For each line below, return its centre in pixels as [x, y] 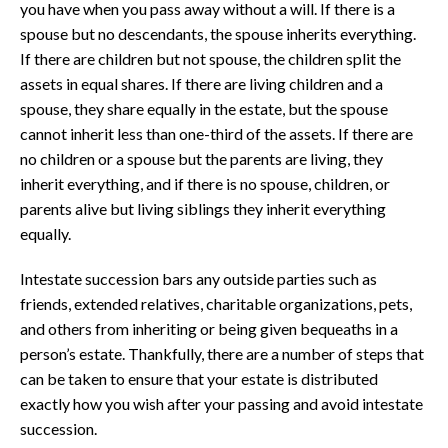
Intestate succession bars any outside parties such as [198, 278]
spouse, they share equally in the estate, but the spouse [204, 108]
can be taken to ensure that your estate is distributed [199, 378]
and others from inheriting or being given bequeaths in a [209, 328]
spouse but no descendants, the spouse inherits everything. [218, 33]
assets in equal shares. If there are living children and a [201, 83]
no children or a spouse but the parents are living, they [201, 158]
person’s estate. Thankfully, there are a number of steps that [222, 353]
